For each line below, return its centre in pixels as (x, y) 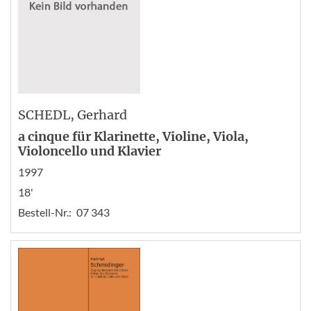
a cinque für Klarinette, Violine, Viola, (133, 136)
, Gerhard (99, 115)
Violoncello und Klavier (90, 151)
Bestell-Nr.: (45, 212)
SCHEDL (44, 115)
